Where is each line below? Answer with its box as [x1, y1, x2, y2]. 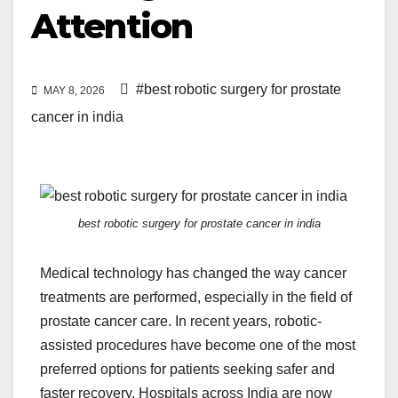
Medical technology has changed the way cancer [40, 266, 346, 282]
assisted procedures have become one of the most [40, 338, 355, 354]
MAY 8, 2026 [41, 84, 107, 98]
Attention [31, 4, 192, 47]
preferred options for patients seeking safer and [40, 362, 335, 378]
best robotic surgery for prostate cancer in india [77, 217, 321, 231]
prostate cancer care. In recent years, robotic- [40, 314, 322, 330]
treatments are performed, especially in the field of [40, 290, 352, 306]
